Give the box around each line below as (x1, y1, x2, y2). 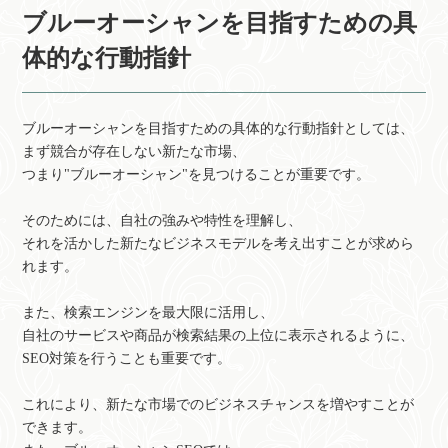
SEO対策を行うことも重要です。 (22, 350, 232, 366)
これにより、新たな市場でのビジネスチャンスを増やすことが (22, 396, 415, 412)
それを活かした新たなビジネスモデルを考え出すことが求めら (22, 235, 415, 251)
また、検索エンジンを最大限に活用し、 (22, 304, 275, 320)
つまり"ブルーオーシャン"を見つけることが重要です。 (22, 166, 371, 182)
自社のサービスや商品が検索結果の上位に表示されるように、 (22, 327, 415, 343)
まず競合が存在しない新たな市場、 (22, 143, 247, 159)
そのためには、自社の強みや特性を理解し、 (22, 212, 303, 228)
